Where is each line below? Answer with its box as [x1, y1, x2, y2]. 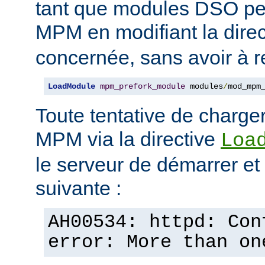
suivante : [35, 176, 121, 199]
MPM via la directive [35, 127, 221, 150]
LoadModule [48, 81, 95, 91]
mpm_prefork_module [100, 81, 185, 91]
